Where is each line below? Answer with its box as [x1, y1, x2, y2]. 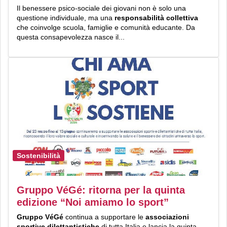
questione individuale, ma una [17, 13, 115, 22]
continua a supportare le [63, 212, 145, 221]
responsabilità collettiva [115, 13, 198, 22]
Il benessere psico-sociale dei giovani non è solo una [17, 4, 186, 12]
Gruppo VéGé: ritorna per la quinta [17, 184, 185, 196]
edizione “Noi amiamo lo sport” [17, 196, 169, 208]
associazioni [145, 212, 189, 221]
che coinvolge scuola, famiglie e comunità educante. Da [17, 23, 195, 31]
